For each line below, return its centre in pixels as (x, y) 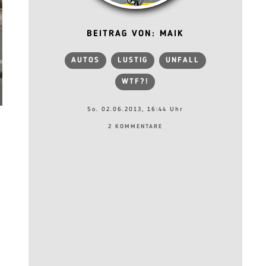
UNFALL (182, 60)
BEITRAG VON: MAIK (135, 34)
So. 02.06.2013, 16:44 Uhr (135, 109)
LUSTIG (132, 60)
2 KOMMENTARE (135, 126)
